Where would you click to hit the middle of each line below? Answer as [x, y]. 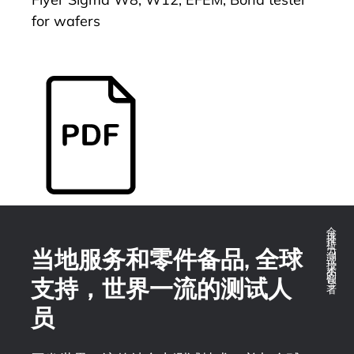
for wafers [66, 21]
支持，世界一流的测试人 [161, 289]
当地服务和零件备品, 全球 [167, 260]
